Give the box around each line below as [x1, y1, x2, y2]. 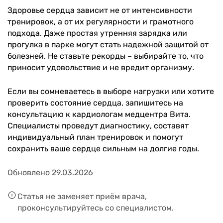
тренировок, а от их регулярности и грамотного [7, 17, 194, 27]
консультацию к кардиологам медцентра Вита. [7, 110, 191, 119]
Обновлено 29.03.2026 [7, 168, 93, 178]
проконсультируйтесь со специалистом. [17, 203, 174, 213]
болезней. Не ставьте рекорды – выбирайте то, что [7, 51, 204, 61]
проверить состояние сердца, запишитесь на [7, 98, 183, 108]
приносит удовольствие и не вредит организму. [7, 63, 194, 73]
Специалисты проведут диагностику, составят [7, 121, 189, 131]
